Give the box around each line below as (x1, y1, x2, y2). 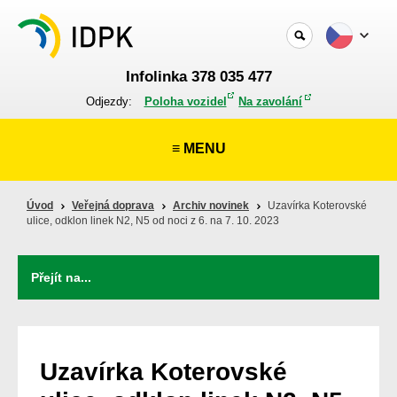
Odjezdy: (85, 95, 136, 108)
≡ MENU (171, 141, 226, 156)
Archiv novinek (173, 199, 249, 212)
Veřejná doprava (72, 199, 154, 212)
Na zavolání (238, 95, 303, 108)
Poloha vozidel (144, 95, 227, 108)
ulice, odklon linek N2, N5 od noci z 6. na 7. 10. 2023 (27, 214, 279, 227)
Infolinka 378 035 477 (125, 68, 272, 85)
